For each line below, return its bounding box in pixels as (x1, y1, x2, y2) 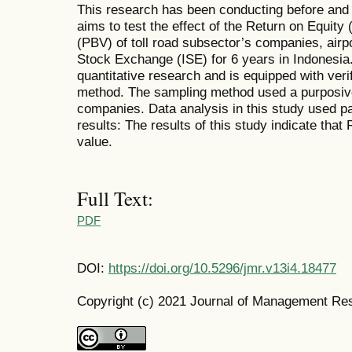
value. (77, 134, 112, 150)
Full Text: (77, 185, 153, 211)
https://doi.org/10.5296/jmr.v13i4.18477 (108, 260, 336, 277)
